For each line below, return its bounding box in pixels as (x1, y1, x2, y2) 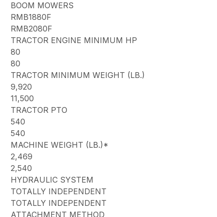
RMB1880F (11, 12, 52, 22)
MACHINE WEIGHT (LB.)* (11, 139, 109, 150)
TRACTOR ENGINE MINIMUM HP (11, 35, 138, 45)
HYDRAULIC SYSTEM (11, 174, 94, 185)
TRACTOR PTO (11, 105, 68, 115)
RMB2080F (11, 23, 53, 33)
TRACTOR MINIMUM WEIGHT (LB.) (11, 70, 145, 80)
